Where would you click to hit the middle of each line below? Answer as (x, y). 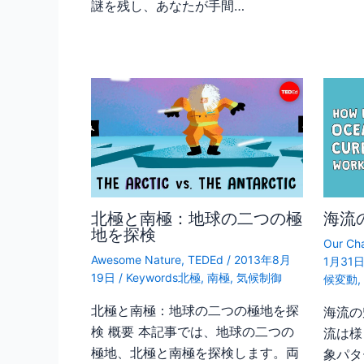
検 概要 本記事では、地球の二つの (193, 332)
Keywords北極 (163, 278)
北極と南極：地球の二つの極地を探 (195, 311)
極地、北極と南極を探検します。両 (195, 353)
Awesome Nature (136, 260)
